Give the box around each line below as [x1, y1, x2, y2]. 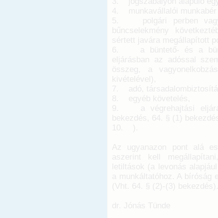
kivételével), [112, 74, 156, 84]
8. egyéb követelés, [112, 94, 190, 104]
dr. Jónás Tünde [112, 201, 170, 211]
